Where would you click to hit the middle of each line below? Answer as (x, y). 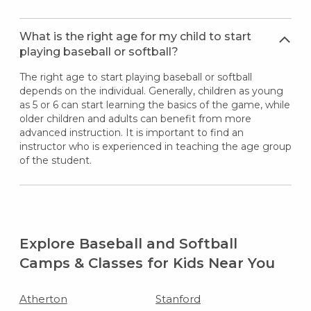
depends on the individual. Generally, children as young (151, 91)
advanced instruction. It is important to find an (131, 132)
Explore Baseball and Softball (128, 243)
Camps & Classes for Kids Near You (147, 263)
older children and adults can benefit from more (135, 118)
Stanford (178, 299)
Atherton (43, 299)
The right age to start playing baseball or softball (135, 77)
